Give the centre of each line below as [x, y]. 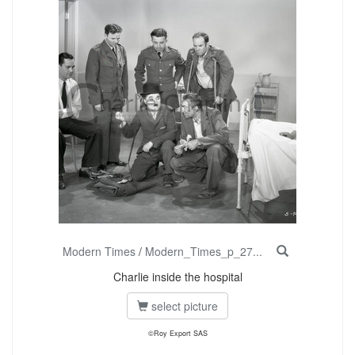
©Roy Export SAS [177, 333]
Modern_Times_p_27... [203, 251]
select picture [183, 306]
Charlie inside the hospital [177, 277]
